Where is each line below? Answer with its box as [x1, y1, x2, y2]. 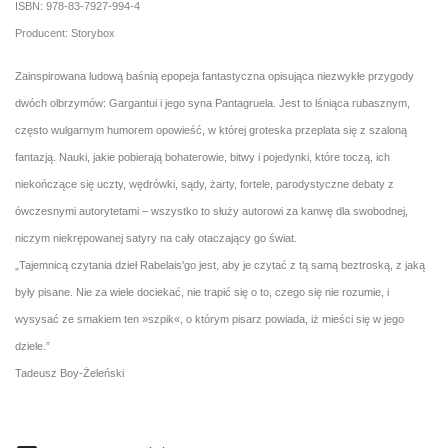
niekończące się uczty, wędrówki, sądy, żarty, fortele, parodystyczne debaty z [15, 178, 394, 190]
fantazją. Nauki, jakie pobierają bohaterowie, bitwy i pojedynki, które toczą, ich [15, 151, 390, 163]
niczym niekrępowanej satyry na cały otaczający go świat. [15, 232, 297, 244]
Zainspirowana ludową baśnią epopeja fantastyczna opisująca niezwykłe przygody [15, 70, 414, 82]
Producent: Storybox [15, 27, 115, 39]
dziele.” [15, 340, 50, 352]
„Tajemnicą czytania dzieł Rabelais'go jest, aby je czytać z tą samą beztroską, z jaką [15, 259, 425, 271]
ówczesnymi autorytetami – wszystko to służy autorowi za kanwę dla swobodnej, [15, 205, 408, 217]
